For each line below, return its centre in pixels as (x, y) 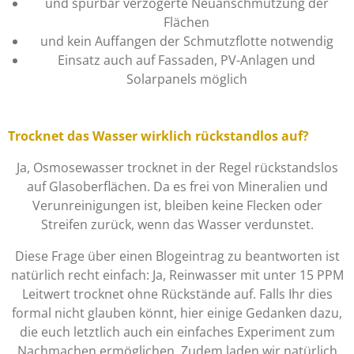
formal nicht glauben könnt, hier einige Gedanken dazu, (177, 313)
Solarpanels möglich (186, 79)
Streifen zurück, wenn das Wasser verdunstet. (177, 225)
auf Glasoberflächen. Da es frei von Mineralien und (177, 187)
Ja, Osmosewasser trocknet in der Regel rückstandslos (177, 168)
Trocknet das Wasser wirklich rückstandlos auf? (158, 136)
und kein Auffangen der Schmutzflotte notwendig (186, 41)
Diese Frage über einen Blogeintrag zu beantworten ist (177, 256)
